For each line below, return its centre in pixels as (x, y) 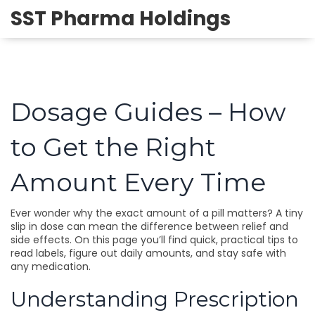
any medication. (51, 266)
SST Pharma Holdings (121, 19)
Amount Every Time (138, 182)
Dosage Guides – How (148, 112)
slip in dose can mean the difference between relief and (149, 226)
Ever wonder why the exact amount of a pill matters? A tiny (157, 213)
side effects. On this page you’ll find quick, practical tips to (154, 240)
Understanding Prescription (155, 299)
